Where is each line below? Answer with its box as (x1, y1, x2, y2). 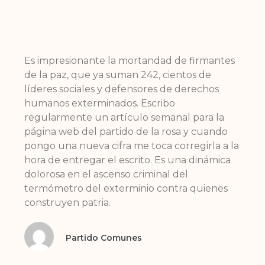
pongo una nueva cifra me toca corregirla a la (24, 140, 240, 152)
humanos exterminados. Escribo (24, 98, 176, 109)
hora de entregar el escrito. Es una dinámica (24, 154, 231, 166)
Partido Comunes (66, 232, 143, 243)
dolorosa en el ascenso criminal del (24, 169, 189, 180)
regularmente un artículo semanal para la (24, 112, 225, 124)
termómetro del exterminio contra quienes (24, 183, 228, 195)
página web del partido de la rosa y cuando (24, 126, 228, 138)
